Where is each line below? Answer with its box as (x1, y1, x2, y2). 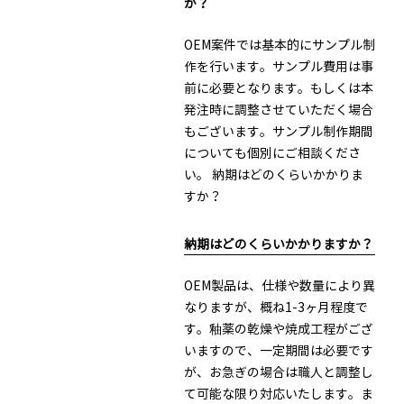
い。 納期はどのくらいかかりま (183, 168, 363, 181)
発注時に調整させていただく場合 (183, 103, 373, 116)
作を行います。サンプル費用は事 (183, 60, 373, 73)
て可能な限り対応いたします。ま (183, 387, 373, 400)
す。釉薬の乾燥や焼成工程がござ (183, 322, 373, 335)
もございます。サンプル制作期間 (183, 124, 373, 138)
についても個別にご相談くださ (183, 146, 361, 160)
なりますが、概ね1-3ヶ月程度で (183, 300, 368, 314)
